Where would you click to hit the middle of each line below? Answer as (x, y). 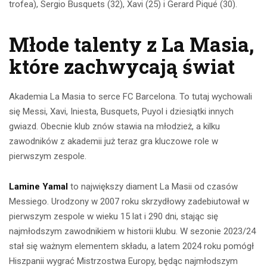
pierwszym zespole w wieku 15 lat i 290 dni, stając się (114, 217)
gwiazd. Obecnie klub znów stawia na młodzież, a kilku (114, 127)
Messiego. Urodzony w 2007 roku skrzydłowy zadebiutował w (129, 202)
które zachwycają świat (122, 66)
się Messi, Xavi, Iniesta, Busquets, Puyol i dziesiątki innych (121, 112)
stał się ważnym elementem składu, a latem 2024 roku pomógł (131, 246)
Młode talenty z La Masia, (131, 44)
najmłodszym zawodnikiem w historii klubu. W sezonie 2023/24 (132, 232)
